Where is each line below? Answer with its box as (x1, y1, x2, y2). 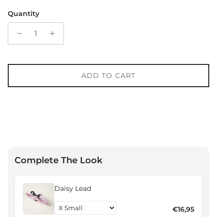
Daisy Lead (54, 184, 92, 193)
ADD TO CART (81, 71, 136, 80)
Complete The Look (15, 155, 102, 166)
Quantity (8, 9, 39, 18)
